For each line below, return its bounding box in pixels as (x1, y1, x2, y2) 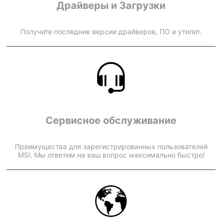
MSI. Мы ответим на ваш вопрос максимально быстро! (17, 150, 205, 159)
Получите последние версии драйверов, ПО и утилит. (20, 27, 202, 36)
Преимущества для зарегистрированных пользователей (14, 142, 208, 151)
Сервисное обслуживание (46, 114, 176, 126)
